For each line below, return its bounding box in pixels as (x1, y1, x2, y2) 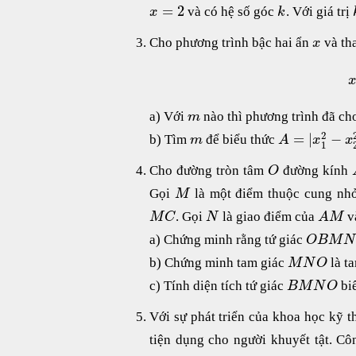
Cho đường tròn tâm (149, 162, 269, 178)
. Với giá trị (285, 4, 353, 20)
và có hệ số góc (184, 4, 278, 20)
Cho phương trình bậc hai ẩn (149, 35, 312, 51)
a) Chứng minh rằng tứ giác (149, 231, 306, 247)
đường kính (279, 162, 353, 178)
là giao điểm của (219, 208, 319, 224)
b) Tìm (149, 131, 190, 147)
